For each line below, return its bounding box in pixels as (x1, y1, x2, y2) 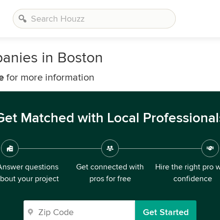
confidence (173, 174, 212, 184)
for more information (4, 72, 94, 83)
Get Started (143, 207, 189, 218)
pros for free (89, 174, 131, 184)
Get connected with (76, 162, 144, 172)
